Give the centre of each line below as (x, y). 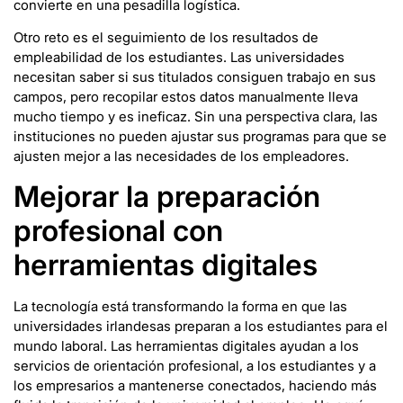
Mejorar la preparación (167, 196)
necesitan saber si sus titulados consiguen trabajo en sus (195, 77)
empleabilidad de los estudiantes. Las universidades (179, 58)
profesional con (118, 230)
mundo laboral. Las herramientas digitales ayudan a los (186, 345)
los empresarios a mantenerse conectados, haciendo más (195, 385)
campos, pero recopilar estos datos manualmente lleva (186, 97)
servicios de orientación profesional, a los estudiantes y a (195, 365)
